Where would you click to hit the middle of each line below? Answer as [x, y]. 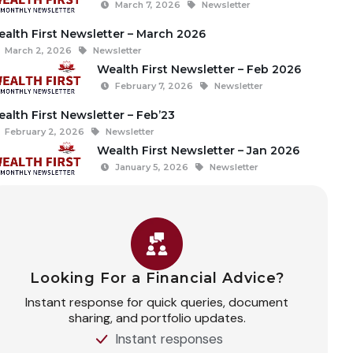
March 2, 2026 [38, 51]
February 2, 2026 [44, 132]
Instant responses [169, 339]
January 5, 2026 [151, 167]
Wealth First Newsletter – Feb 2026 [199, 69]
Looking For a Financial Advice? [157, 278]
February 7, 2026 [154, 85]
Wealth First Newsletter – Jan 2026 [198, 150]
